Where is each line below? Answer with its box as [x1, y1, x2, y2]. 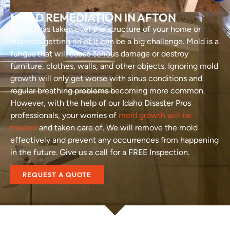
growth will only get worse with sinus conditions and [10, 73, 202, 84]
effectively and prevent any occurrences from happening [10, 135, 219, 145]
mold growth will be [119, 110, 191, 121]
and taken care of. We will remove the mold [37, 123, 198, 133]
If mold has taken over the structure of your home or [10, 24, 201, 34]
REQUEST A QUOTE [23, 170, 91, 179]
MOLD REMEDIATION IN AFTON [10, 10, 176, 25]
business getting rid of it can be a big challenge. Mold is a [10, 36, 219, 47]
